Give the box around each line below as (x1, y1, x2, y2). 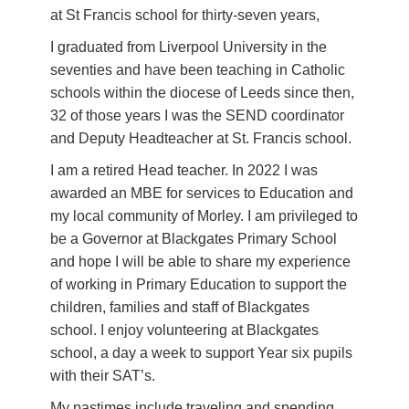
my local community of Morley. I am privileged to (50, 207, 358, 224)
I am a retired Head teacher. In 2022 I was (50, 162, 318, 178)
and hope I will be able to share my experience (50, 253, 351, 269)
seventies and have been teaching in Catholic (50, 61, 345, 78)
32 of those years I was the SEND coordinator (50, 107, 344, 123)
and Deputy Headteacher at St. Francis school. (50, 130, 355, 146)
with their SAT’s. (50, 367, 155, 383)
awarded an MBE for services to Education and (50, 184, 353, 201)
